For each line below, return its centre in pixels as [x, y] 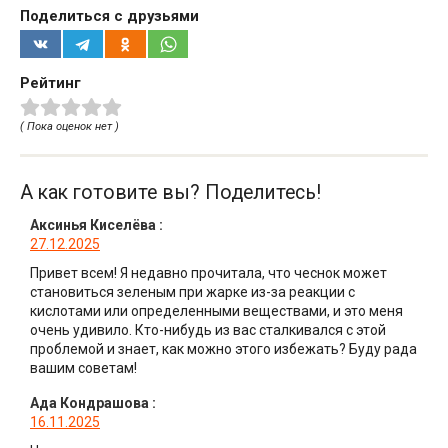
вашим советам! [83, 368]
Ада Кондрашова [89, 403]
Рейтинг [50, 82]
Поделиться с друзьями [109, 15]
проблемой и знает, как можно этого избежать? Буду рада [223, 349]
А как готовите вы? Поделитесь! [170, 193]
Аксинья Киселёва [93, 225]
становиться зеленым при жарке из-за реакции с [192, 292]
